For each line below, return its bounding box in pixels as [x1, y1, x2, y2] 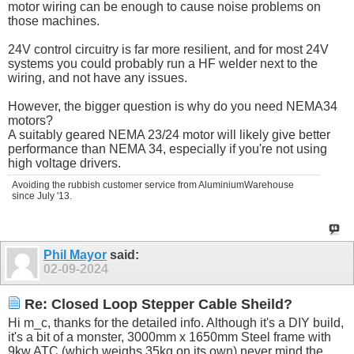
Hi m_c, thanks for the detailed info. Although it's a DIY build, [8, 315, 344, 330]
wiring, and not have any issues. [8, 71, 187, 85]
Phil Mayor [43, 248, 107, 262]
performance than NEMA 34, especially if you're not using [8, 142, 327, 156]
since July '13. [12, 190, 72, 202]
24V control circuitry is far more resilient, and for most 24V [8, 43, 329, 57]
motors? [8, 114, 53, 128]
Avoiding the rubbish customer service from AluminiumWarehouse [12, 179, 294, 191]
